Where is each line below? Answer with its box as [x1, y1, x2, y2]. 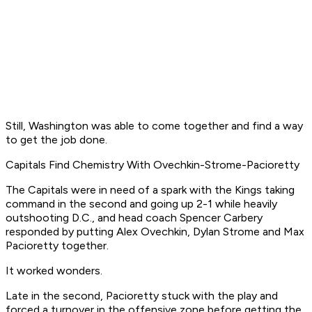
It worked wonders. [6, 264, 102, 278]
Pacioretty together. [6, 239, 109, 253]
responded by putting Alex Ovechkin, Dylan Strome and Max [6, 225, 304, 239]
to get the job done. [6, 133, 107, 147]
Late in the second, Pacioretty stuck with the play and [6, 289, 278, 303]
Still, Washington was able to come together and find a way [6, 119, 303, 133]
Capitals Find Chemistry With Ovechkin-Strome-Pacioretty [6, 158, 299, 172]
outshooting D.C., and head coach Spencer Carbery [6, 211, 263, 225]
